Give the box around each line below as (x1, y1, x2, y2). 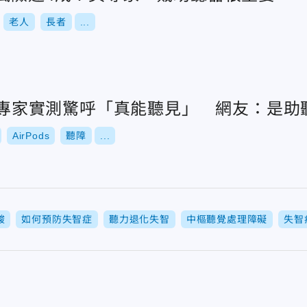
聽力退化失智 (109, 214, 170, 225)
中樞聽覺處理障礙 (186, 214, 268, 225)
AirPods (12, 130, 50, 141)
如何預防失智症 (21, 214, 93, 225)
